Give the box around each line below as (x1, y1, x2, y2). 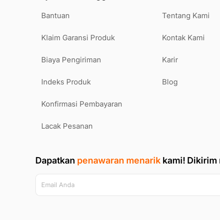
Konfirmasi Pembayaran (41, 99, 122, 109)
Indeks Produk (41, 77, 91, 86)
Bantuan (41, 10, 70, 20)
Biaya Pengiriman (41, 55, 101, 64)
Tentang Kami (162, 10, 210, 20)
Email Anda (41, 180, 75, 189)
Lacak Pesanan (41, 121, 93, 131)
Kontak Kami (162, 32, 205, 42)
